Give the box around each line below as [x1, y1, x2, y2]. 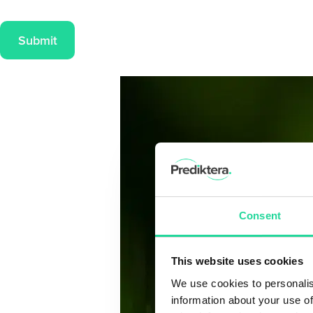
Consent [239, 209, 281, 221]
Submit [18, 31, 57, 49]
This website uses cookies [170, 255, 303, 268]
